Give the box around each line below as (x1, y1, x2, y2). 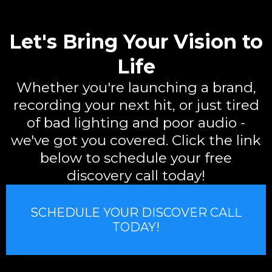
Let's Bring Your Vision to (9, 30, 263, 53)
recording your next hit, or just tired (13, 97, 259, 114)
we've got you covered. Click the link (11, 132, 261, 149)
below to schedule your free (40, 149, 232, 166)
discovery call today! (67, 167, 205, 184)
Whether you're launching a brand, (16, 79, 256, 96)
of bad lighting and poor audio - (27, 114, 245, 131)
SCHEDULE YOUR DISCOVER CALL (30, 205, 242, 220)
